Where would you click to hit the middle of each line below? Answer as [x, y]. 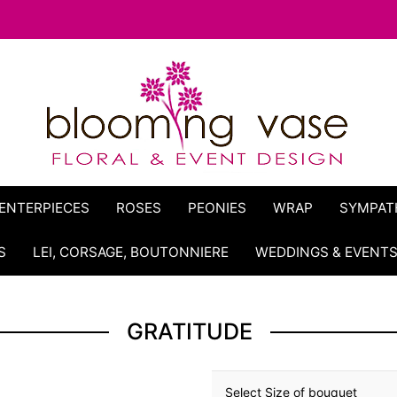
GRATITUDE [190, 331]
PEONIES [217, 208]
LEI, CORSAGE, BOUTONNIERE [131, 252]
